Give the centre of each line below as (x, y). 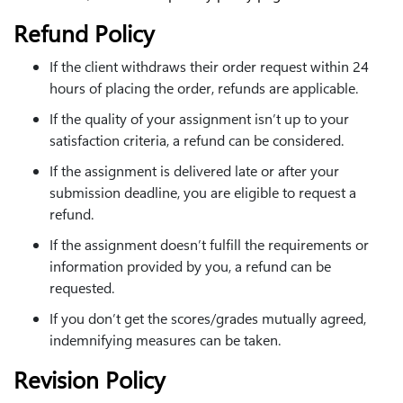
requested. (82, 287)
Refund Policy (84, 32)
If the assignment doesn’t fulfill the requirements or (209, 244)
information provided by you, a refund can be (190, 265)
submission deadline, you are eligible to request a (203, 192)
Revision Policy (90, 379)
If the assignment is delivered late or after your (194, 170)
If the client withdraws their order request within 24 (209, 66)
